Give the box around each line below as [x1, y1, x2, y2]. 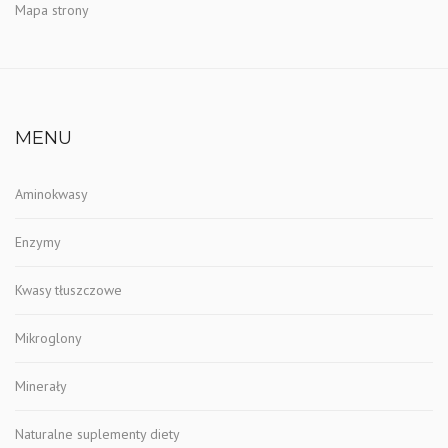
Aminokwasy [15, 184, 88, 203]
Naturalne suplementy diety [15, 424, 180, 443]
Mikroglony [15, 328, 82, 347]
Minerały [15, 376, 67, 395]
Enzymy [15, 232, 61, 251]
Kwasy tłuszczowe [15, 280, 122, 299]
